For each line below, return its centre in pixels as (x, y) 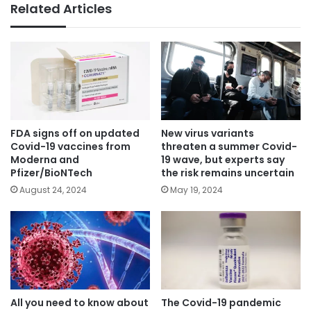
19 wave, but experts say (223, 159)
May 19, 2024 (196, 190)
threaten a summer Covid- (229, 146)
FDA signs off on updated (75, 133)
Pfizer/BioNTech (51, 173)
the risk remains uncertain (228, 173)
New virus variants (208, 133)
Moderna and (45, 159)
